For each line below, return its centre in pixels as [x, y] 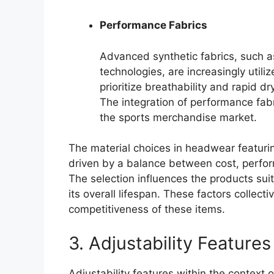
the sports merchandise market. [178, 117]
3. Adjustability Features [170, 243]
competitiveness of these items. [147, 209]
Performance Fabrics [154, 25]
